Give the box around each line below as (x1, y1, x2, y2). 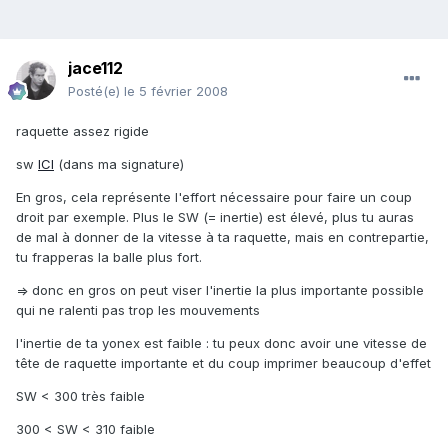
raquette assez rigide (16, 123, 149, 140)
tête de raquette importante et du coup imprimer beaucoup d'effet (16, 355, 431, 372)
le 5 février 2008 (124, 83, 228, 100)
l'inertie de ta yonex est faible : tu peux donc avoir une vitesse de (16, 335, 427, 352)
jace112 (68, 58, 123, 79)
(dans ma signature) (54, 156, 184, 173)
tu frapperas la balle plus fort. (16, 249, 202, 266)
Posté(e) (68, 83, 124, 100)
